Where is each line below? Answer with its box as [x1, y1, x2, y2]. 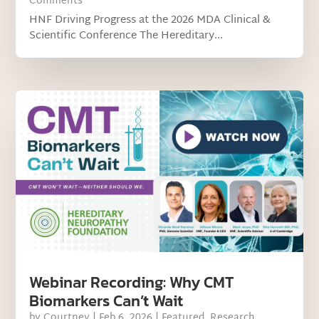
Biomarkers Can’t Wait [29, 288, 184, 313]
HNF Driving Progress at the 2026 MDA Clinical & [29, 10, 271, 30]
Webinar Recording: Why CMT [29, 270, 234, 294]
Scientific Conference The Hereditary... [29, 26, 224, 46]
